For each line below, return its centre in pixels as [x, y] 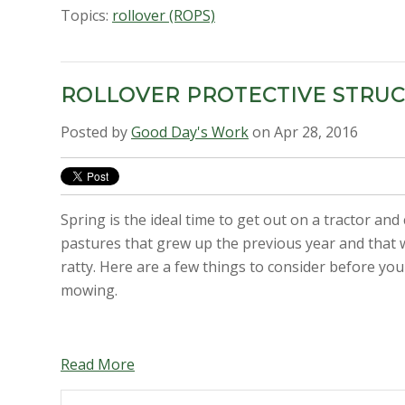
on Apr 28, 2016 [303, 132]
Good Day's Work [190, 132]
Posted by [96, 132]
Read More [98, 364]
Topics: [86, 15]
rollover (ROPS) [164, 15]
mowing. [89, 290]
